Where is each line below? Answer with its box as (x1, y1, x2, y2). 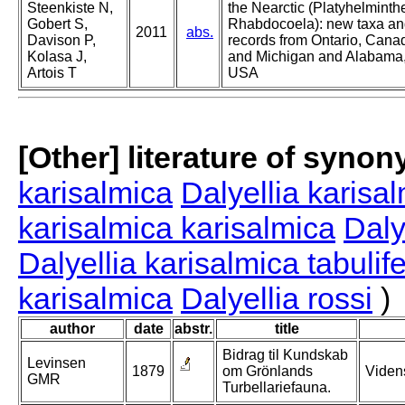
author (50, 321, 95, 337)
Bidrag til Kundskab (222, 347, 348, 363)
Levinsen (27, 355, 86, 372)
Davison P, (27, 33, 96, 49)
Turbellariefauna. (222, 380, 331, 396)
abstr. (174, 321, 212, 337)
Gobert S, (27, 16, 88, 33)
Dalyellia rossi (181, 281, 372, 316)
